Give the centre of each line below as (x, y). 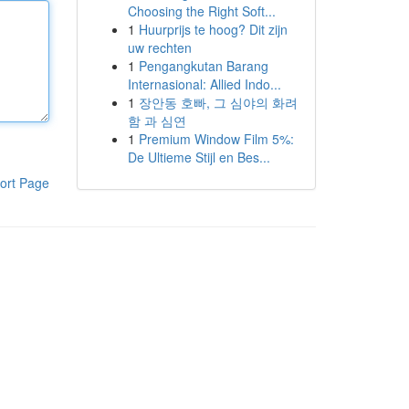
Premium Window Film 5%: (216, 139)
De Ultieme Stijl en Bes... (199, 157)
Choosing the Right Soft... (201, 11)
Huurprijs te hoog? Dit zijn (213, 29)
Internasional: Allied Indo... (204, 84)
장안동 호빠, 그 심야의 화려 (218, 102)
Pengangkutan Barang (203, 66)
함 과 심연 (157, 121)
